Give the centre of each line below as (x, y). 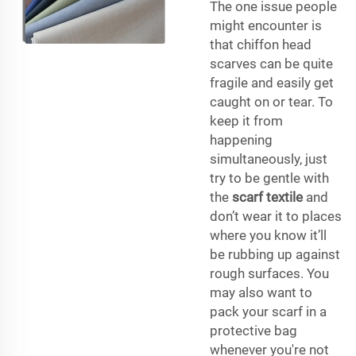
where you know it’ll (268, 235)
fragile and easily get (272, 82)
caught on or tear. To (271, 101)
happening (241, 139)
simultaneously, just (269, 159)
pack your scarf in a (268, 311)
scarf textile (267, 197)
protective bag (253, 330)
